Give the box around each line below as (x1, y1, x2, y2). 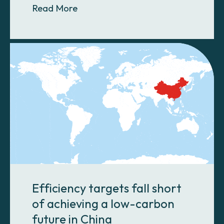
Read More (32, 2, 77, 14)
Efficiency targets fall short (32, 180, 181, 196)
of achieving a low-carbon (32, 196, 174, 211)
